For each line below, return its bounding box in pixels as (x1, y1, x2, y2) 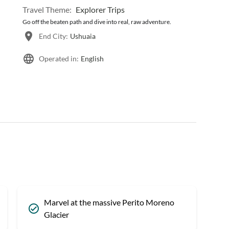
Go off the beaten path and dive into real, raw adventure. (22, 18, 171, 26)
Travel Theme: (22, 5, 72, 14)
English (81, 54, 104, 63)
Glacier (44, 210, 69, 219)
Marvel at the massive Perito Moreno (44, 197, 174, 207)
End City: (39, 32, 68, 40)
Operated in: (39, 54, 79, 63)
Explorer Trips (76, 5, 125, 14)
